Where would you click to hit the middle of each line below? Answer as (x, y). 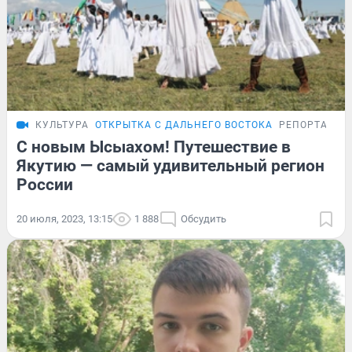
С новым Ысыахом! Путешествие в (154, 147)
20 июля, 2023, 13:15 (64, 218)
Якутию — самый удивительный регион (170, 165)
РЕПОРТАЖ (308, 125)
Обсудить (203, 218)
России (45, 184)
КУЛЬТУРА (62, 125)
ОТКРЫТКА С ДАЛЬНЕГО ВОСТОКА (184, 125)
